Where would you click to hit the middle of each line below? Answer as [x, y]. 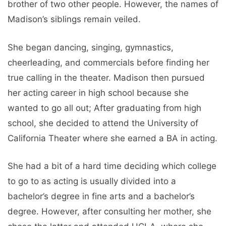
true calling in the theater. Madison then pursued [106, 77]
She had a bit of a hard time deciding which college [112, 166]
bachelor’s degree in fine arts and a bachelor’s [101, 196]
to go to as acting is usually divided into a [92, 181]
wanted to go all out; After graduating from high [104, 108]
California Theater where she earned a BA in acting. [112, 138]
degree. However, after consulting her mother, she [109, 212]
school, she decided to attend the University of [103, 123]
